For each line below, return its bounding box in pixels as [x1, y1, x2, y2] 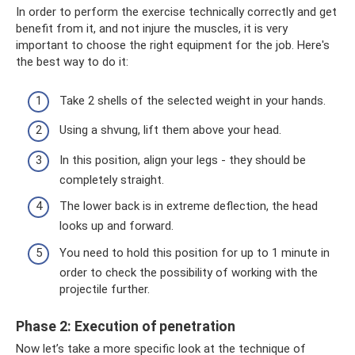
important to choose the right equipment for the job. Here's [16, 38, 330, 53]
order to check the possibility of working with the [59, 265, 318, 280]
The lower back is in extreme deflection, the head [59, 199, 318, 214]
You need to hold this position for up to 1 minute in [59, 245, 330, 260]
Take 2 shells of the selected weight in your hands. [59, 93, 326, 108]
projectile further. [59, 281, 150, 296]
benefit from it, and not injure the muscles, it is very [16, 21, 288, 36]
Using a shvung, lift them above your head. [59, 123, 281, 138]
